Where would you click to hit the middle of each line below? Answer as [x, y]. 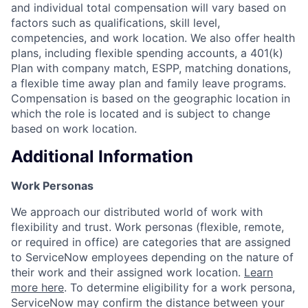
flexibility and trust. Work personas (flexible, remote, [147, 227]
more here [37, 288]
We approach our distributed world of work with [137, 212]
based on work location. [74, 128]
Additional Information [102, 157]
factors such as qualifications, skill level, [115, 22]
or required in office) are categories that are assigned [151, 242]
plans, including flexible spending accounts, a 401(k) [147, 53]
